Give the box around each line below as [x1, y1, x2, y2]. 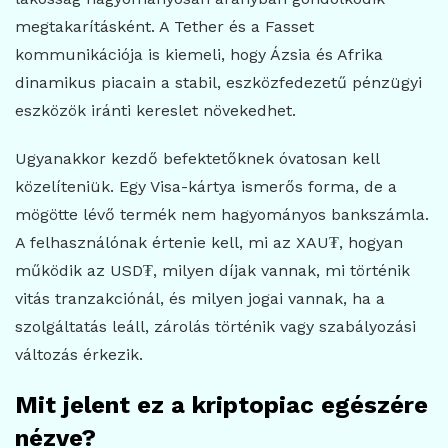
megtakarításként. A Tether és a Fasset [15, 17, 314, 37]
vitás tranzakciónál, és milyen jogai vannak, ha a [15, 289, 385, 309]
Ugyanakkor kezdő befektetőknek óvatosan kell [15, 149, 379, 169]
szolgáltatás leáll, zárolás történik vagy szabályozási [15, 317, 416, 337]
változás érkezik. [15, 345, 143, 365]
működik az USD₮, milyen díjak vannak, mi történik [15, 261, 410, 281]
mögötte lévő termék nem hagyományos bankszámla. [15, 205, 429, 225]
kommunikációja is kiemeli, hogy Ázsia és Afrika [15, 45, 383, 65]
